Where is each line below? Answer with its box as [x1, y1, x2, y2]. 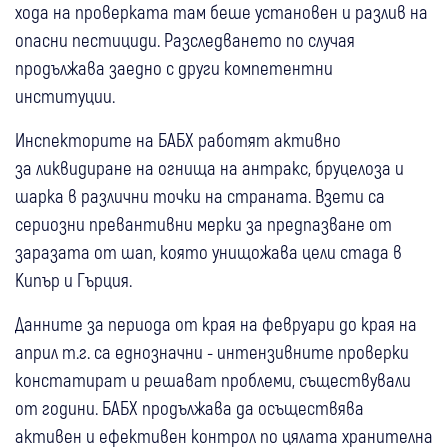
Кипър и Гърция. [15, 267, 132, 291]
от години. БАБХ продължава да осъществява [15, 395, 364, 419]
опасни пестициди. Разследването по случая [15, 27, 355, 51]
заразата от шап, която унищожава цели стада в [15, 239, 402, 263]
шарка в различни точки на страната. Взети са [15, 183, 385, 207]
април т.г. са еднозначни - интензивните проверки [15, 339, 409, 363]
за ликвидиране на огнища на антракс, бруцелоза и [15, 155, 404, 179]
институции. [15, 83, 115, 107]
